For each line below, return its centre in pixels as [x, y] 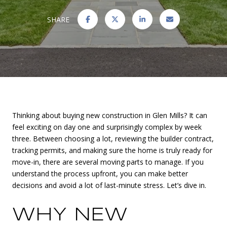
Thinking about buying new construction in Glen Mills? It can [110, 115]
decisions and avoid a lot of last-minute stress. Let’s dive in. [109, 185]
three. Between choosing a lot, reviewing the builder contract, [113, 139]
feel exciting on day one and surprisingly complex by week [107, 127]
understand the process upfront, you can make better [100, 174]
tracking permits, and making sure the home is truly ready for [112, 150]
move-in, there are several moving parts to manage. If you [108, 162]
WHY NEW [70, 215]
